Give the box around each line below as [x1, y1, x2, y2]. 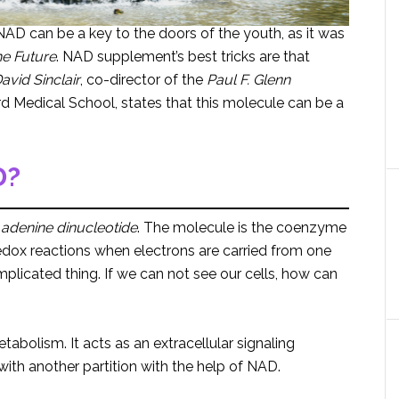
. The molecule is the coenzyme [137, 218, 346, 236]
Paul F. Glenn [207, 70, 290, 88]
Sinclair [33, 70, 80, 88]
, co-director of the [80, 70, 207, 88]
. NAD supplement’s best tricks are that [56, 47, 310, 65]
